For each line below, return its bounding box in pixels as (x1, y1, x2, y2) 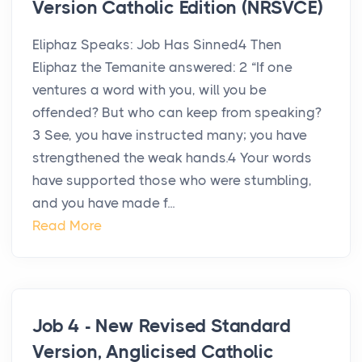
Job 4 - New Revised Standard (32, 315, 291, 338)
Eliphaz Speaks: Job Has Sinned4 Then (32, 36, 282, 53)
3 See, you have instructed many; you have (32, 127, 307, 144)
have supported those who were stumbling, (32, 172, 312, 189)
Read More (32, 217, 102, 234)
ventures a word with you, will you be (32, 82, 267, 99)
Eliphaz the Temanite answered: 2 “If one (32, 59, 293, 76)
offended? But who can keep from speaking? (32, 104, 322, 121)
